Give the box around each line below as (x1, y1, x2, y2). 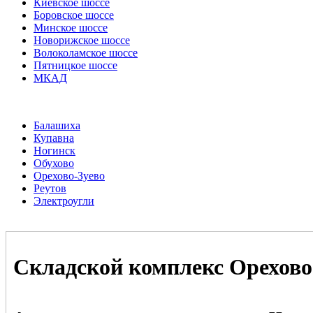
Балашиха (34, 119, 80, 132)
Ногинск (34, 145, 75, 157)
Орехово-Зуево (34, 170, 105, 182)
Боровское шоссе (34, 9, 114, 22)
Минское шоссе (34, 22, 108, 34)
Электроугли (34, 195, 94, 208)
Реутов (34, 182, 66, 195)
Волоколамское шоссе (34, 47, 138, 59)
